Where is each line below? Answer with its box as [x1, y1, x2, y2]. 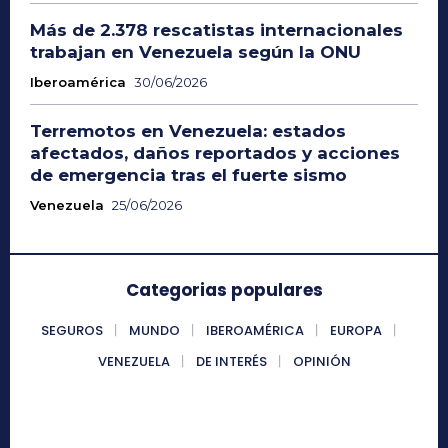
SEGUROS [40, 320, 103, 340]
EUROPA [329, 320, 382, 340]
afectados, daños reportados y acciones [30, 142, 400, 163]
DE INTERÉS [195, 351, 267, 371]
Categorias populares [125, 277, 323, 302]
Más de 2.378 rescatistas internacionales [30, 19, 403, 40]
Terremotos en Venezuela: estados [30, 120, 346, 141]
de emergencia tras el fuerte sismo [30, 164, 347, 185]
